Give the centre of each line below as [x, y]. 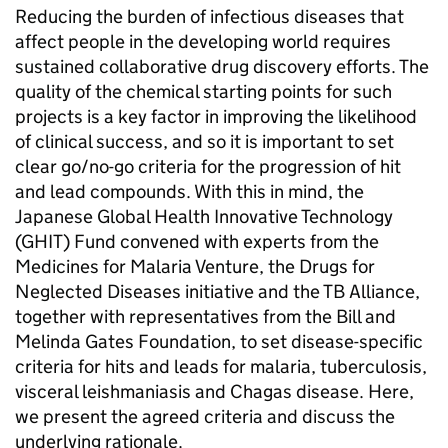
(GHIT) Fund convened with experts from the [197, 241]
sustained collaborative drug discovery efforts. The [222, 66]
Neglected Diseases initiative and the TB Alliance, [217, 291]
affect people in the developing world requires [203, 41]
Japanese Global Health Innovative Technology [204, 216]
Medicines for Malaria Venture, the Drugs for [195, 266]
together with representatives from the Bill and [205, 316]
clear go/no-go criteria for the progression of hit [208, 166]
